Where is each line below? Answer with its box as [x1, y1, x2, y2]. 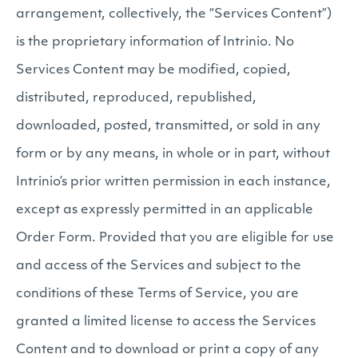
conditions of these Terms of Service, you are [16, 288, 299, 300]
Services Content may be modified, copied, [16, 64, 291, 77]
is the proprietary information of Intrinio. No [16, 36, 294, 49]
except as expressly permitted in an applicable [16, 204, 313, 217]
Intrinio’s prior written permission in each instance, [16, 176, 331, 189]
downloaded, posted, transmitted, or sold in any [16, 120, 320, 133]
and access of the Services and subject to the [16, 260, 301, 272]
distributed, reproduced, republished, [16, 92, 257, 105]
